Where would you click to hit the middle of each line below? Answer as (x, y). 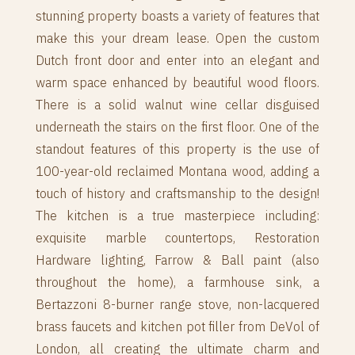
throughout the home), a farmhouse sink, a (177, 282)
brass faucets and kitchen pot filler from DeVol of (177, 326)
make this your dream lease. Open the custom (177, 38)
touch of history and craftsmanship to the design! (177, 193)
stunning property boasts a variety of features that (177, 16)
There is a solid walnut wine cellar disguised (177, 105)
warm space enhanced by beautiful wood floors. (177, 82)
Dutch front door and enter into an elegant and (177, 60)
